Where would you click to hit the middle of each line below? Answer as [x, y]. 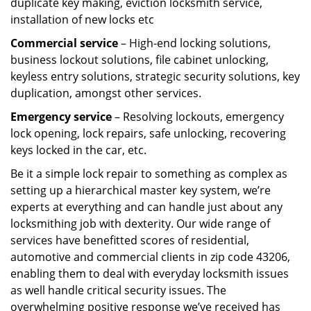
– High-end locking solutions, [194, 43]
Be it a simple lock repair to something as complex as [149, 174]
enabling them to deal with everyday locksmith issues [150, 274]
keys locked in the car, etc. [78, 150]
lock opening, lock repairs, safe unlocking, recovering [148, 133]
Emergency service [61, 117]
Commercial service [64, 43]
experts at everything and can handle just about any [146, 207]
